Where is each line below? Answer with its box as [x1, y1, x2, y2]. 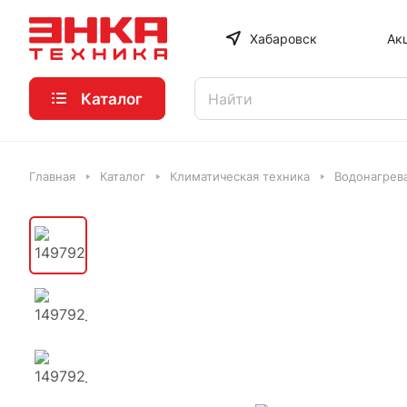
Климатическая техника [170, 169, 310, 184]
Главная [29, 169, 75, 184]
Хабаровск [250, 30, 317, 46]
